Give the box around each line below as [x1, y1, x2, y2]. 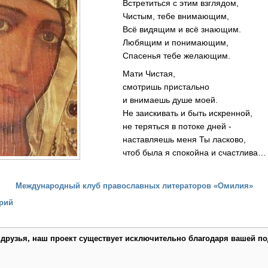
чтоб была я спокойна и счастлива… [84, 147, 267, 157]
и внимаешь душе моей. [84, 95, 218, 105]
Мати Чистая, [84, 68, 176, 78]
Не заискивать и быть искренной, [84, 108, 253, 118]
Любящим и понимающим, [84, 37, 229, 47]
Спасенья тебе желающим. [84, 50, 231, 60]
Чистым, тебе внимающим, [84, 11, 230, 21]
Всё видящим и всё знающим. [84, 24, 242, 34]
